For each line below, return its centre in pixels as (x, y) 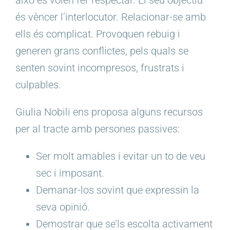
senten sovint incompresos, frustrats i (100, 68)
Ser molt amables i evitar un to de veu (121, 156)
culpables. (38, 84)
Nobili (57, 112)
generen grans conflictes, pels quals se (102, 51)
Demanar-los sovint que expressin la (118, 190)
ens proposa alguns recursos (137, 112)
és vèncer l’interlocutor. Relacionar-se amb (111, 17)
